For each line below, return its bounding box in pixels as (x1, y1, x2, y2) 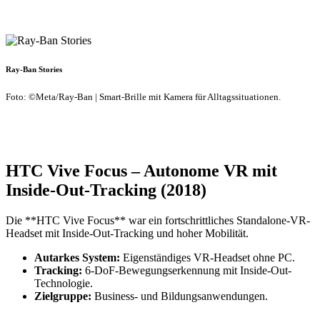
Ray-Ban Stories (6, 64, 62, 74)
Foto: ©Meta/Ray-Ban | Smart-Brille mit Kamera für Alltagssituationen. (6, 91, 281, 102)
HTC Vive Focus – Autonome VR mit (6, 161, 277, 180)
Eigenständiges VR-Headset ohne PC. (120, 251, 295, 264)
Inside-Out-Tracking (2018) (6, 180, 206, 199)
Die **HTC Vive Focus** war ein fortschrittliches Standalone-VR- (6, 214, 310, 226)
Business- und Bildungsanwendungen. (91, 289, 268, 302)
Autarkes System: (34, 251, 120, 264)
